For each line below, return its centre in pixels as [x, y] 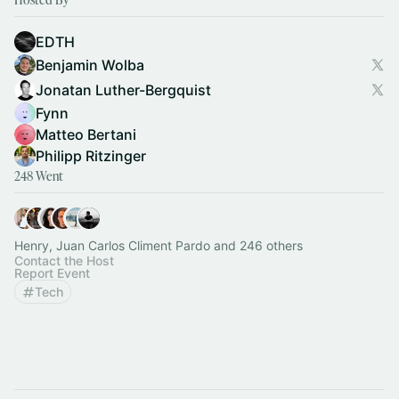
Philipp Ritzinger [91, 156]
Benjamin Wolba [90, 65]
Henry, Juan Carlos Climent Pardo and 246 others [159, 245]
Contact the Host [64, 261]
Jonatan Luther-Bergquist [123, 90]
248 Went [39, 176]
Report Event [52, 273]
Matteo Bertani [86, 134]
